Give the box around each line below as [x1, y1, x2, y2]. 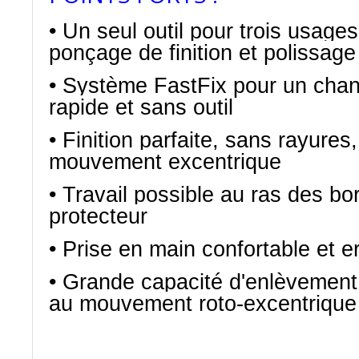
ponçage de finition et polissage [49, 41, 356, 65]
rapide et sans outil [49, 95, 233, 119]
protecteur [49, 204, 147, 228]
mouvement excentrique [49, 150, 281, 174]
